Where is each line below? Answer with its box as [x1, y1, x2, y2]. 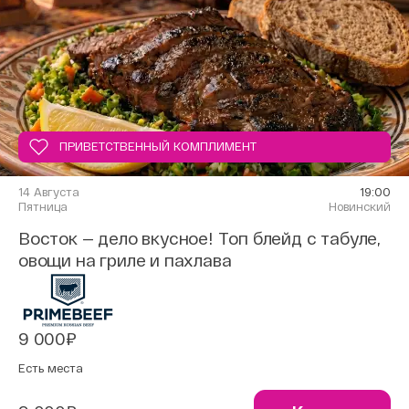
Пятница [18, 199, 68, 214]
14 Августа [18, 184, 79, 199]
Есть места [18, 361, 83, 375]
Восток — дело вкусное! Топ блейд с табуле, [18, 228, 382, 248]
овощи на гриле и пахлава [18, 250, 232, 270]
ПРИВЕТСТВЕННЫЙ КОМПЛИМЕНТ [59, 139, 257, 153]
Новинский [329, 199, 391, 214]
